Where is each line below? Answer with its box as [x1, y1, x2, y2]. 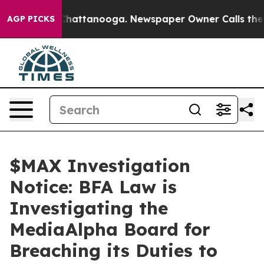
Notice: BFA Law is [9, 176, 177, 198]
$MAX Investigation [9, 154, 190, 177]
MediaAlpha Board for [9, 218, 210, 240]
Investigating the [9, 197, 168, 219]
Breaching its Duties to [9, 239, 217, 262]
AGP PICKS [7, 14, 55, 24]
